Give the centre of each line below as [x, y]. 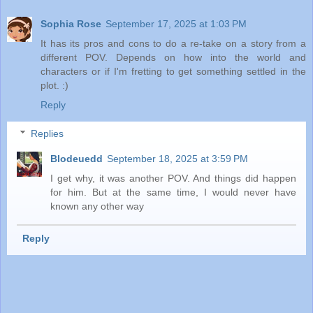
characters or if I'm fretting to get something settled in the [173, 71]
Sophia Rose [71, 23]
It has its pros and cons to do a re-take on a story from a [173, 43]
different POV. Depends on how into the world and [173, 57]
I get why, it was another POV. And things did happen [173, 179]
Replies [48, 134]
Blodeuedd [77, 159]
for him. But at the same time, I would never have [173, 192]
